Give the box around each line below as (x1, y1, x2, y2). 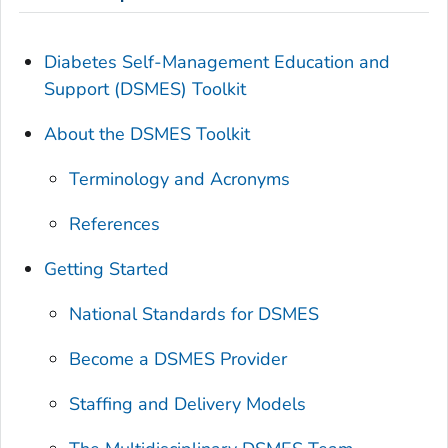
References (69, 212, 161, 237)
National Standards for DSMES (69, 302, 320, 327)
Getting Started (44, 257, 170, 282)
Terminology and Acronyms (69, 167, 291, 192)
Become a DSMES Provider (69, 347, 288, 372)
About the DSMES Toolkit (44, 122, 251, 147)
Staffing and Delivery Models (69, 392, 307, 417)
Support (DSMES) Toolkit (44, 77, 247, 102)
